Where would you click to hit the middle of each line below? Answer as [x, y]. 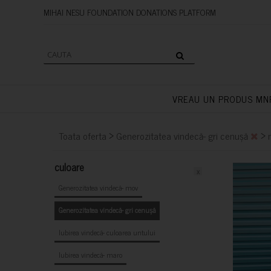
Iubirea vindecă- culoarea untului [107, 232]
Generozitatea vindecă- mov [98, 188]
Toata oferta [83, 135]
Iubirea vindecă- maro [90, 255]
